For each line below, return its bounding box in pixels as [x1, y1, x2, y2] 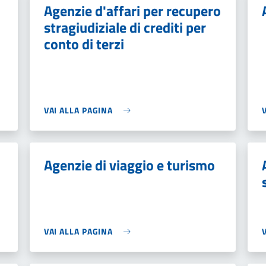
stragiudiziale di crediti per [43, 17, 206, 38]
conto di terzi [43, 33, 124, 55]
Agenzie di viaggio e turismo [43, 154, 215, 176]
